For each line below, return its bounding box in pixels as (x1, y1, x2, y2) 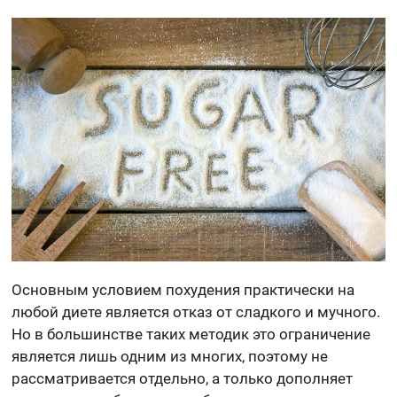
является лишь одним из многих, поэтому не (12, 347, 329, 366)
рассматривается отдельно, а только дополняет (12, 370, 354, 388)
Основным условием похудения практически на (12, 281, 355, 300)
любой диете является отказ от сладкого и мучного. (12, 303, 381, 322)
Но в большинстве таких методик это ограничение (12, 325, 371, 344)
